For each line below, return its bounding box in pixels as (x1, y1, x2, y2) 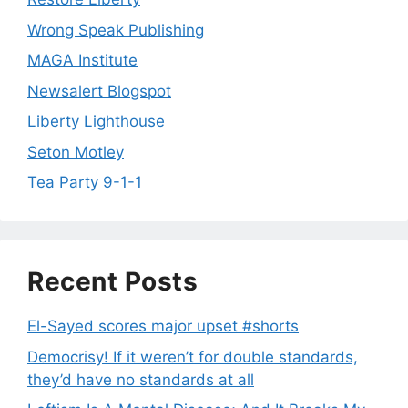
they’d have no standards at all (27, 370, 254, 389)
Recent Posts (27, 266, 198, 298)
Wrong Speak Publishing (27, 20, 204, 39)
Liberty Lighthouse (27, 112, 165, 131)
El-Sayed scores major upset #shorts (27, 317, 299, 336)
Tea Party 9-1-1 (27, 173, 142, 192)
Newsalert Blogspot (27, 81, 171, 100)
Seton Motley (27, 142, 124, 161)
